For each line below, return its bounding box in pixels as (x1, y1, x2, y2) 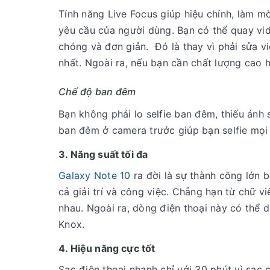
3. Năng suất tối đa (58, 148, 148, 161)
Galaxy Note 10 (58, 169, 131, 182)
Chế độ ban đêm (58, 86, 136, 98)
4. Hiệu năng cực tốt (58, 242, 155, 255)
